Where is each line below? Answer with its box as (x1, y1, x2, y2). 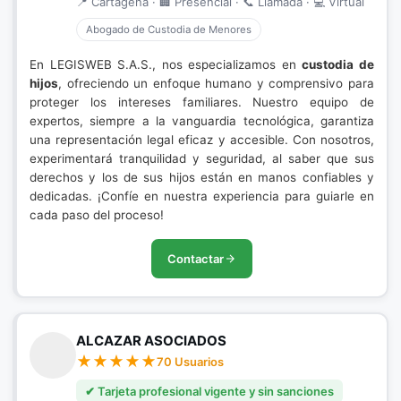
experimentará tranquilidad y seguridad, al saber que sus (30, 151, 374, 166)
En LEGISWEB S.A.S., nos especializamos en (30, 57, 303, 72)
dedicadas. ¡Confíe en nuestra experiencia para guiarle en (30, 189, 374, 203)
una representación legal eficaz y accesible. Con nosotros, (30, 132, 374, 147)
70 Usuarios (157, 354, 224, 369)
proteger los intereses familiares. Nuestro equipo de (30, 95, 374, 109)
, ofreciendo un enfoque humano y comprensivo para (58, 76, 374, 90)
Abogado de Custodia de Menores (86, 23, 252, 36)
